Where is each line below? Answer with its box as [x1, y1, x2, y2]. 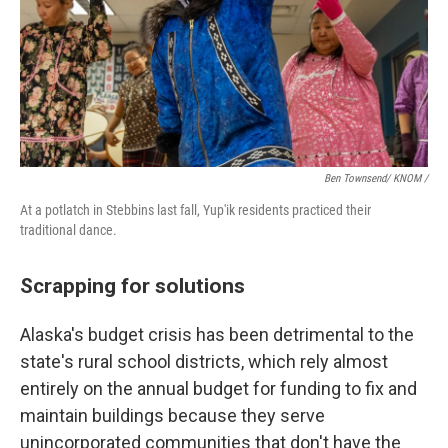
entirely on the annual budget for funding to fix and [20, 378, 417, 399]
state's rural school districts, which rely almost [20, 351, 388, 372]
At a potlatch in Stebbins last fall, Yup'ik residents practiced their [20, 202, 371, 218]
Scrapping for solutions [20, 273, 245, 298]
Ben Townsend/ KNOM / [324, 172, 428, 185]
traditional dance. [20, 222, 117, 238]
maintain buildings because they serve [20, 405, 325, 426]
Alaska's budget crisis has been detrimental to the [20, 324, 414, 345]
